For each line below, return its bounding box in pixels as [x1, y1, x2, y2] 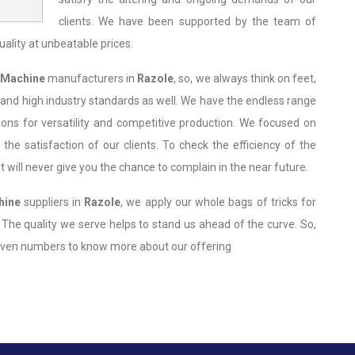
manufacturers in [45, 72, 138, 85]
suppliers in [20, 196, 85, 208]
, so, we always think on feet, [174, 72, 317, 85]
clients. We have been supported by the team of [59, 15, 316, 28]
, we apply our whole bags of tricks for [120, 196, 317, 208]
